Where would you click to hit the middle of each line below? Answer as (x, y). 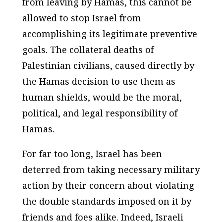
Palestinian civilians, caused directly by (108, 66)
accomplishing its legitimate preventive (110, 34)
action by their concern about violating (108, 186)
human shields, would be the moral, (102, 97)
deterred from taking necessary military (111, 170)
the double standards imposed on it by (107, 201)
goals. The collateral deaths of (88, 50)
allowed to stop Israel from (82, 18)
